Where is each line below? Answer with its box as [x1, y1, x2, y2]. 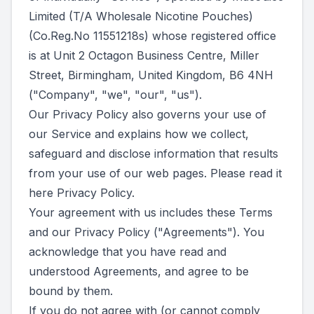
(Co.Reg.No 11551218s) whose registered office [29, 29, 276, 43]
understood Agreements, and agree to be [29, 264, 249, 278]
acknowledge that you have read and [29, 245, 226, 259]
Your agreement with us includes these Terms [29, 205, 273, 219]
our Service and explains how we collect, [29, 127, 249, 141]
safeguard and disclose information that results [29, 146, 278, 161]
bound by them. [29, 284, 113, 298]
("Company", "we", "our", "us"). [29, 88, 202, 102]
